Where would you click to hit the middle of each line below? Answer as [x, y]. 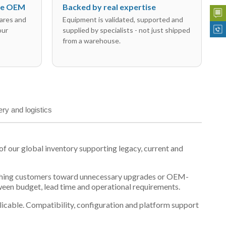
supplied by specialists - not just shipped [126, 30]
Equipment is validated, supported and [123, 19]
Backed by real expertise [109, 7]
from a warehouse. [92, 41]
